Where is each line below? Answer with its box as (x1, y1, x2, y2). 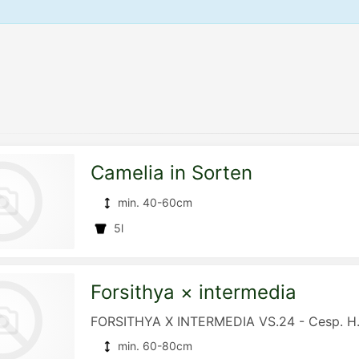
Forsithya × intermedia (91, 280, 296, 304)
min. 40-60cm (118, 196, 192, 209)
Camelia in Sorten (91, 161, 252, 184)
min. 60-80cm (118, 339, 192, 353)
